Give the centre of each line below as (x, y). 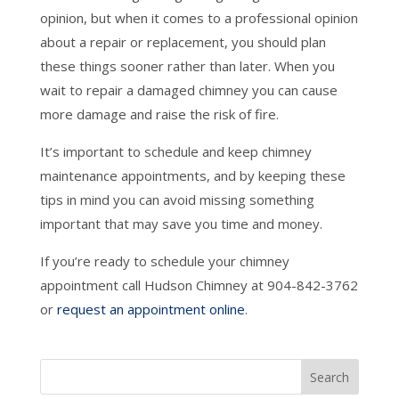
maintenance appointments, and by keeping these (192, 176)
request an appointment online (151, 309)
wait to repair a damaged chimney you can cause (188, 90)
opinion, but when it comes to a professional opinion (199, 18)
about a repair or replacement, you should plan (183, 42)
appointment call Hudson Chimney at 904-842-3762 (199, 285)
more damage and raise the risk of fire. (159, 114)
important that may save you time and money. (181, 224)
